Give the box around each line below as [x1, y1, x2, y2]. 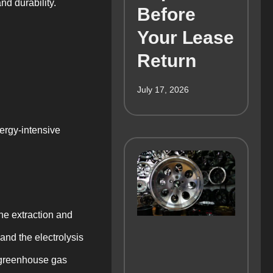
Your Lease [137, 27, 234, 48]
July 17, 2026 [137, 85, 190, 95]
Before [137, 4, 196, 25]
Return [137, 51, 196, 71]
